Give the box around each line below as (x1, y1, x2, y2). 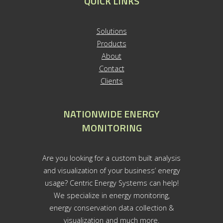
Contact (99, 64, 124, 74)
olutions (100, 26, 127, 36)
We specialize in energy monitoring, (53, 190, 170, 200)
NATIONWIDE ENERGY (63, 106, 160, 121)
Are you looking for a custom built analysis (42, 153, 181, 163)
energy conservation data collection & (49, 203, 174, 213)
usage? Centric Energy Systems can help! (44, 178, 179, 188)
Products (97, 39, 126, 49)
